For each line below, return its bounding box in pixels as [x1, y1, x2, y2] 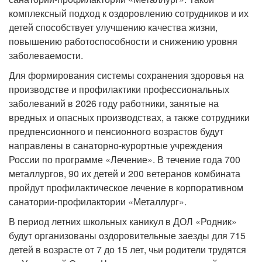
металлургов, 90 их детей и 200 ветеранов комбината [9, 167, 240, 181]
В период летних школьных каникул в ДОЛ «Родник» [9, 215, 237, 229]
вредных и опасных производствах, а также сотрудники [9, 111, 250, 125]
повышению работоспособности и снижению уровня [9, 35, 237, 49]
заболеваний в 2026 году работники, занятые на [9, 96, 219, 111]
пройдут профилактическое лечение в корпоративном [9, 181, 243, 195]
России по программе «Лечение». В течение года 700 [9, 153, 240, 167]
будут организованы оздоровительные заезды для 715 [9, 229, 246, 243]
